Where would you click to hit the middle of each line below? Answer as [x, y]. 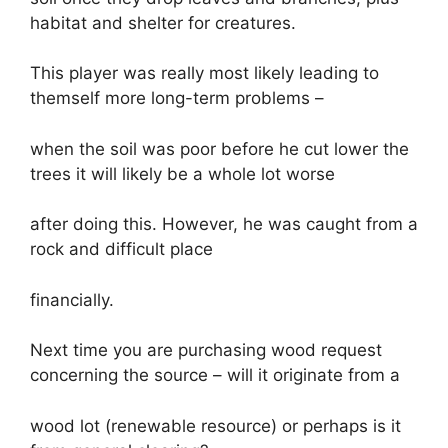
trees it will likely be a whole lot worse [182, 173]
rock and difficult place [121, 249]
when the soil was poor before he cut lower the [219, 148]
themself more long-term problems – [177, 98]
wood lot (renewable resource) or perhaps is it [215, 425]
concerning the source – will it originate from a [215, 375]
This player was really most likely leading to [204, 73]
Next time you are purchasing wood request [206, 350]
